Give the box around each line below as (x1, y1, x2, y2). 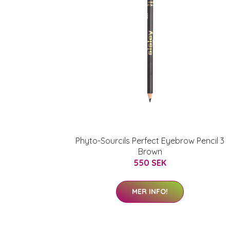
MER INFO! (132, 187, 168, 196)
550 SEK (133, 158, 166, 168)
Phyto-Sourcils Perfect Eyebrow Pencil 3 (75, 136, 224, 146)
